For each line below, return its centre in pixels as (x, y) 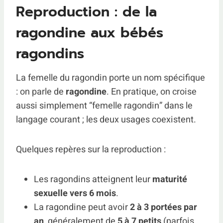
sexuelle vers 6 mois (75, 193)
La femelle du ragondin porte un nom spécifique (111, 78)
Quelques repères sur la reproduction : (91, 150)
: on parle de (41, 92)
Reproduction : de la (86, 12)
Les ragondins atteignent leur (93, 179)
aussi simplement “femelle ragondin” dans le (104, 106)
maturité (170, 179)
